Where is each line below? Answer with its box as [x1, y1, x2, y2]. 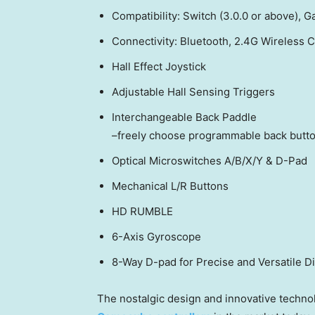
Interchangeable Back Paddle [112, 110, 257, 124]
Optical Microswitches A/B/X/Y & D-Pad [112, 154, 307, 168]
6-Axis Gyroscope [112, 230, 201, 244]
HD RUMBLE [112, 205, 173, 219]
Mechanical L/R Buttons [112, 179, 229, 193]
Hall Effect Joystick [112, 60, 206, 74]
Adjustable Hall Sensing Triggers [112, 85, 275, 99]
